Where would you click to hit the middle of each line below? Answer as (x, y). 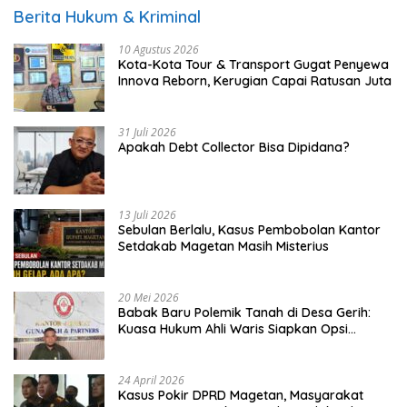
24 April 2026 (151, 381)
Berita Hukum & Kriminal (107, 17)
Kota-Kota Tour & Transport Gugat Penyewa (253, 65)
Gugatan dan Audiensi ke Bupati (215, 346)
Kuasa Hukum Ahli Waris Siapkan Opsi (233, 329)
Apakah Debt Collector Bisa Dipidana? (234, 148)
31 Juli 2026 (147, 133)
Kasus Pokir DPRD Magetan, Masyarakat (241, 396)
